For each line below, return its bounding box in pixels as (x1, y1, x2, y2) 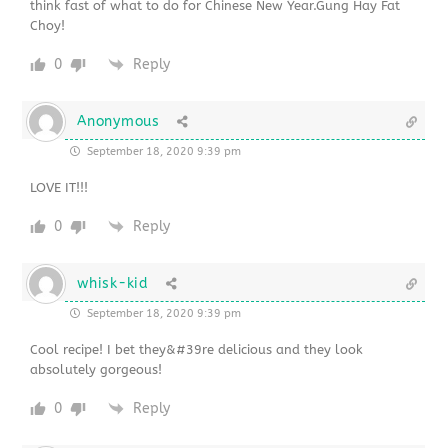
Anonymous (77, 112, 160, 130)
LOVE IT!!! (30, 179, 89, 195)
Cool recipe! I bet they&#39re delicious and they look (30, 341, 364, 357)
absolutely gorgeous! (30, 361, 163, 377)
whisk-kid (77, 274, 149, 292)
